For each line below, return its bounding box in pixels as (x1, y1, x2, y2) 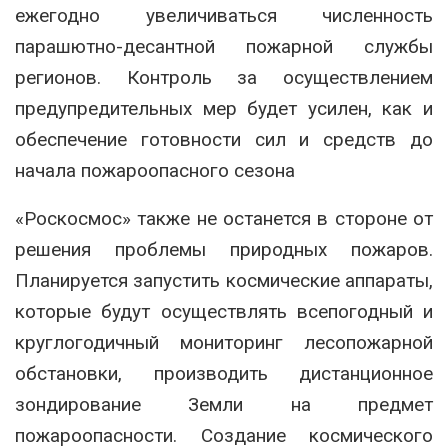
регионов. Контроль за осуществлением (15, 65, 433, 89)
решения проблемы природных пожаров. (15, 237, 433, 261)
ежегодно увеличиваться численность (15, 3, 433, 27)
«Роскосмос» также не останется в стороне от (15, 206, 433, 230)
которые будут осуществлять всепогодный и (15, 299, 433, 323)
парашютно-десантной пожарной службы (15, 34, 433, 58)
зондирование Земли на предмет (15, 392, 433, 416)
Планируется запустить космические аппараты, (15, 268, 433, 292)
